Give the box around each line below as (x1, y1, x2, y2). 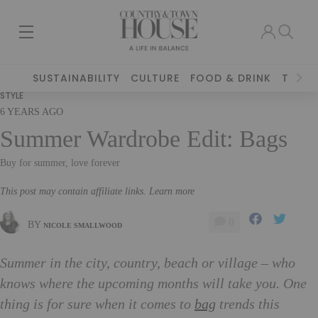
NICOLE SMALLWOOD (43, 221, 122, 229)
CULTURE (131, 71, 180, 85)
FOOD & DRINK (190, 71, 272, 85)
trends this (216, 297, 280, 312)
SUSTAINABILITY (33, 71, 121, 85)
